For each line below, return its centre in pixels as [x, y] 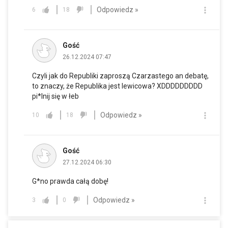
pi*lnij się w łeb [55, 96]
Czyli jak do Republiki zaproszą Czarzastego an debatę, [120, 76]
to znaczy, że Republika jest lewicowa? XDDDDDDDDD [117, 86]
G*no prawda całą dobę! [70, 181]
